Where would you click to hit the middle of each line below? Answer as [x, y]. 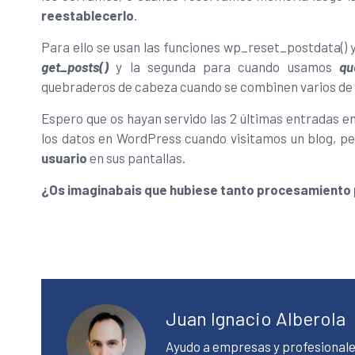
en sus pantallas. [136, 157]
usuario [64, 157]
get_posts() [75, 66]
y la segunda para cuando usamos [224, 66]
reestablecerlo [88, 15]
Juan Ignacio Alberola [256, 319]
